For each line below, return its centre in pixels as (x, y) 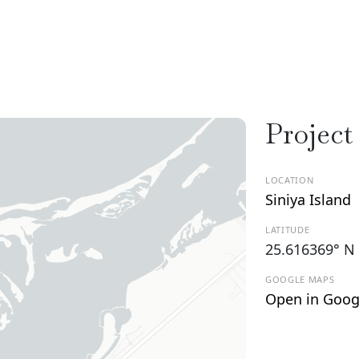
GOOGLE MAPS (300, 279)
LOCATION (290, 179)
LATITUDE (288, 229)
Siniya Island (308, 199)
